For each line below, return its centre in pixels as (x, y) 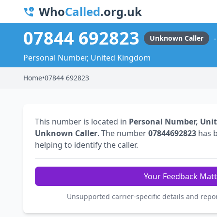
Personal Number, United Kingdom (87, 58)
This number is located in (82, 122)
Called (83, 11)
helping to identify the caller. (86, 145)
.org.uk (121, 11)
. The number (123, 133)
